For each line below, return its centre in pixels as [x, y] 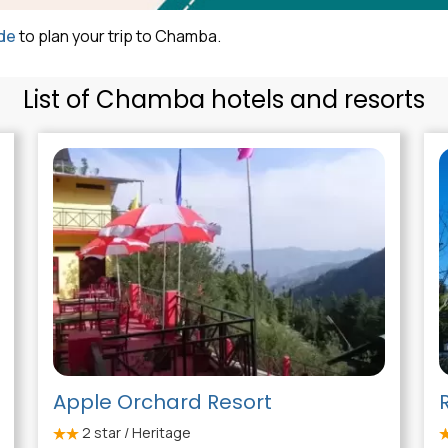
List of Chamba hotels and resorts [224, 99]
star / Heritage [140, 433]
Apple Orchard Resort [162, 402]
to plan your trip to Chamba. [118, 36]
